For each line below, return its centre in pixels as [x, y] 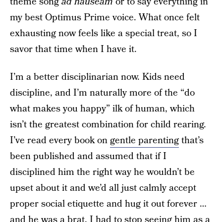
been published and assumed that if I [88, 156]
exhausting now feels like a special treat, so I [104, 33]
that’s [191, 140]
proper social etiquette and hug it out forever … [108, 204]
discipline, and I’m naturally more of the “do [102, 93]
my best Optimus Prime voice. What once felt [105, 18]
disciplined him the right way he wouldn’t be [102, 172]
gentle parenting [144, 140]
